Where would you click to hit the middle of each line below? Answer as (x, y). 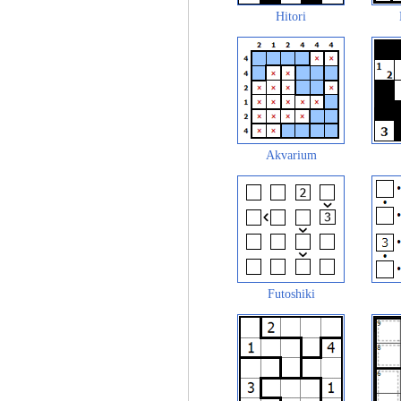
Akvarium (291, 155)
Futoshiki (291, 294)
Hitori (291, 17)
